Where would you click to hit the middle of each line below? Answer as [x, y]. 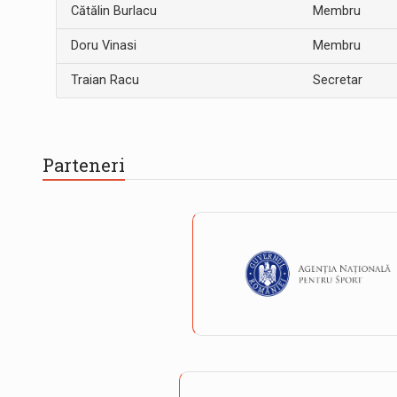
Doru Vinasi [103, 46]
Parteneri [84, 164]
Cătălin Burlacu [113, 12]
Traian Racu [105, 81]
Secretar [337, 81]
